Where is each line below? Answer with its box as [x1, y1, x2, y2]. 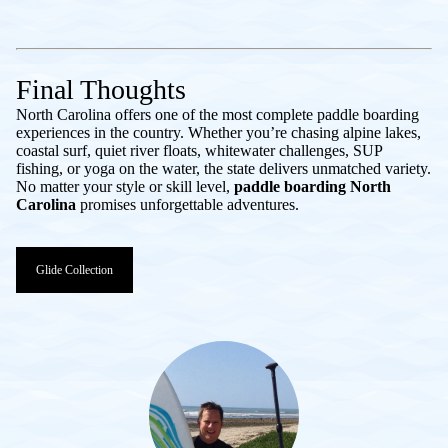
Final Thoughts [16, 73, 186, 105]
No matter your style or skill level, [16, 177, 234, 195]
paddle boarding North [234, 177, 391, 195]
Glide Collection [36, 262, 113, 277]
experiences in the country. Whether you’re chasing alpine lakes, [16, 123, 421, 141]
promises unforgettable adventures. [76, 195, 299, 213]
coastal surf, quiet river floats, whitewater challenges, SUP [16, 141, 382, 159]
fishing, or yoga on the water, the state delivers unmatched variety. [16, 159, 431, 177]
